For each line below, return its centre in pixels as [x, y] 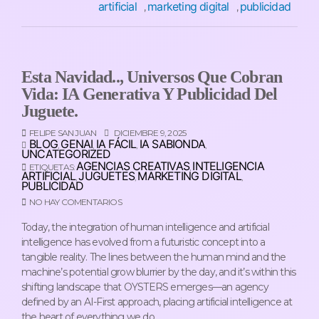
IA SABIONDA [172, 144]
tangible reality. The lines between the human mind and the [154, 257]
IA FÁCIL [116, 144]
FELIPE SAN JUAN [63, 133]
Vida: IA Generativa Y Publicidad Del [150, 94]
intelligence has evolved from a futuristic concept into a [143, 242]
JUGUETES [107, 176]
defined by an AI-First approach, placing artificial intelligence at [157, 302]
